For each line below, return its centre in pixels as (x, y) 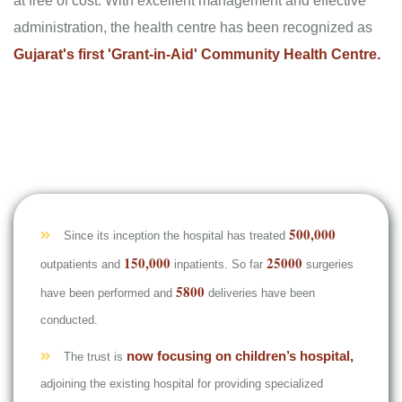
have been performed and (108, 293)
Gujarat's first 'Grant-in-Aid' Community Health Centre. (197, 54)
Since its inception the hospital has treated (176, 235)
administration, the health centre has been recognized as (193, 27)
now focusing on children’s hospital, (240, 355)
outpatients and (82, 264)
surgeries (328, 264)
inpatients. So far (218, 264)
